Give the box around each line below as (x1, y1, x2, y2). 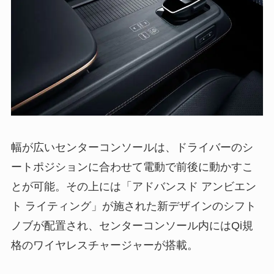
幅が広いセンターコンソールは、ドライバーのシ (10, 141, 253, 154)
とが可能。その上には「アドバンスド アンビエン (10, 180, 256, 193)
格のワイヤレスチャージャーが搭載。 (10, 239, 198, 251)
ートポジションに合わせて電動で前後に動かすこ (10, 160, 253, 173)
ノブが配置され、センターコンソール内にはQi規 (10, 219, 253, 232)
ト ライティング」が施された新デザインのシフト (10, 199, 256, 212)
